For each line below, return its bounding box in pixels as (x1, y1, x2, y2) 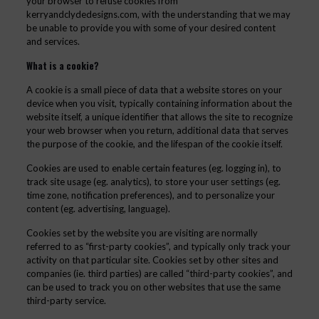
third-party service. (26, 295, 106, 306)
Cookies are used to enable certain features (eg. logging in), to (26, 162, 281, 174)
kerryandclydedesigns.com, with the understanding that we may (26, 9, 291, 20)
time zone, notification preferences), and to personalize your (26, 189, 275, 201)
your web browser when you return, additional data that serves (26, 125, 288, 136)
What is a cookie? (26, 58, 99, 73)
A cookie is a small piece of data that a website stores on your (26, 84, 282, 95)
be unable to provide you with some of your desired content (26, 22, 276, 33)
